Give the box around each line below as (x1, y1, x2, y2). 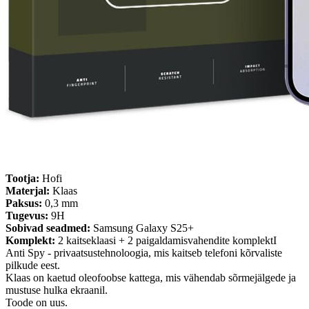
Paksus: (6, 197, 45, 209)
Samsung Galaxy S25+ (90, 221, 194, 234)
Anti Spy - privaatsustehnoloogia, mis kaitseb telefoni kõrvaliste (6, 246, 282, 259)
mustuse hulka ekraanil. (6, 283, 108, 296)
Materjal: (6, 184, 50, 197)
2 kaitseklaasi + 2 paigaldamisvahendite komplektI (58, 234, 277, 246)
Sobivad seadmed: (6, 221, 90, 234)
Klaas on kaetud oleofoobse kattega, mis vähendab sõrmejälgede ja (6, 271, 296, 283)
